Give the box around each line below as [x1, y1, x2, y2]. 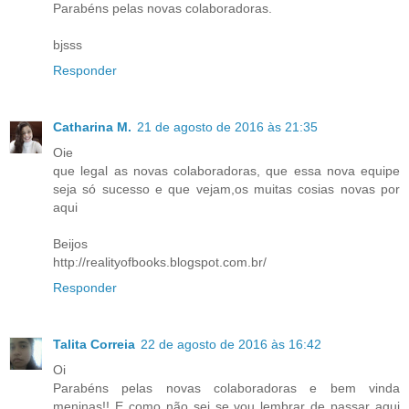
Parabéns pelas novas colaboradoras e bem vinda [53, 380, 400, 395]
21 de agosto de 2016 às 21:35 [137, 119, 318, 134]
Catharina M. [53, 119, 131, 134]
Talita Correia [53, 336, 135, 351]
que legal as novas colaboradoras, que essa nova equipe [53, 163, 400, 178]
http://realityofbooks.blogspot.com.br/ [53, 254, 267, 269]
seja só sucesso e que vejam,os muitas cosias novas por [53, 181, 400, 196]
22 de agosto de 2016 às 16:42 [141, 336, 321, 351]
